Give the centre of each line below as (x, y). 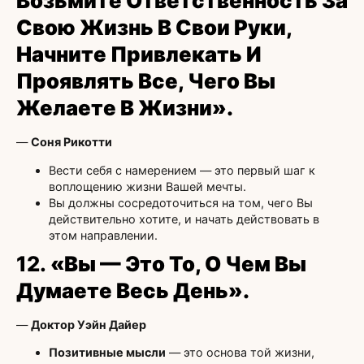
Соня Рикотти (71, 142)
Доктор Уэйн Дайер (89, 324)
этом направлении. (103, 235)
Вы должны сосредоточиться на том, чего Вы (181, 202)
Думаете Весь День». (133, 290)
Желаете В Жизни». (125, 108)
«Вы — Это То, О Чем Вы (178, 263)
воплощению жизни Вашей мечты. (147, 186)
